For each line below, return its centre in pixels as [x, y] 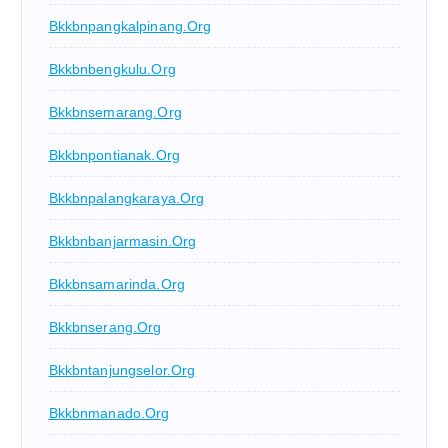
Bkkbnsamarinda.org [117, 284]
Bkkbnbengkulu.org [112, 69]
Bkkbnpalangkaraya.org [126, 198]
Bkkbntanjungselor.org [122, 370]
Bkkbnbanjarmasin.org [122, 241]
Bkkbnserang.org [105, 327]
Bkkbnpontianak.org [114, 155]
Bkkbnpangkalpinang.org [130, 26]
